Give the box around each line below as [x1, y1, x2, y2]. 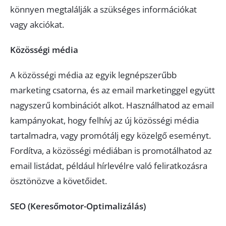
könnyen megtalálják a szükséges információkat [10, 4, 197, 15]
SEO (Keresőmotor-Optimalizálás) [10, 200, 146, 212]
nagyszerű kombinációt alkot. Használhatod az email [10, 99, 214, 111]
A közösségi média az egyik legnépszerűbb [10, 69, 177, 81]
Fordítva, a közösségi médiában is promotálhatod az [10, 145, 212, 156]
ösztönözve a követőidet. [10, 175, 107, 187]
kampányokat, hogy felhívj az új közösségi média [10, 115, 199, 126]
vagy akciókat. [10, 19, 64, 30]
